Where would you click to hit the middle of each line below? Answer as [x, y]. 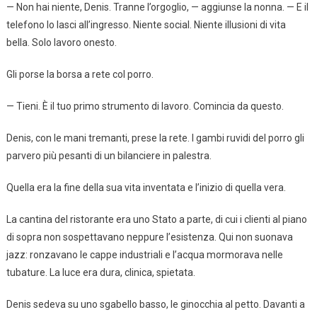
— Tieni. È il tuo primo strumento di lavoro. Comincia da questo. [145, 106]
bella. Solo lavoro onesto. [61, 42]
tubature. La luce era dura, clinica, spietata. [100, 272]
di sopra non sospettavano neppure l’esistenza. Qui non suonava [149, 237]
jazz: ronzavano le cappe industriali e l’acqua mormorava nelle [144, 254]
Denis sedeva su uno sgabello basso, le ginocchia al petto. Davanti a [155, 304]
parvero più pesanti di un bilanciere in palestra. [109, 155]
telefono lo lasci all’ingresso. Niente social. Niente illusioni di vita [146, 24]
